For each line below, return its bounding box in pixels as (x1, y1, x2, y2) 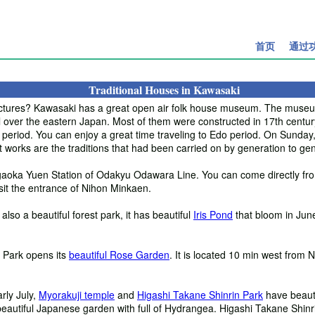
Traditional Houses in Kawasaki (88, 81, 240, 98)
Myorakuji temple (39, 287, 115, 302)
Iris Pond (193, 207, 233, 221)
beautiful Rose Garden (69, 247, 169, 262)
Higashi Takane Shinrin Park (137, 287, 263, 302)
